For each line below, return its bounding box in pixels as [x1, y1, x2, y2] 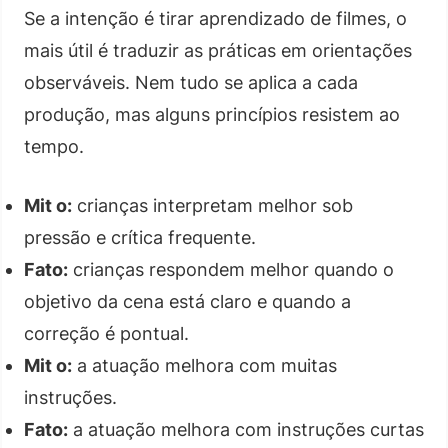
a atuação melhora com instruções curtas [68, 418, 424, 440]
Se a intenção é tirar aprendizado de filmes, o [24, 7, 407, 29]
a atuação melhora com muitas [72, 354, 337, 376]
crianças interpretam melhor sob [72, 194, 353, 216]
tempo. [24, 135, 84, 157]
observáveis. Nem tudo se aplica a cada [24, 71, 358, 93]
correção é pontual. [24, 322, 189, 344]
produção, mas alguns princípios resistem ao [24, 103, 400, 125]
